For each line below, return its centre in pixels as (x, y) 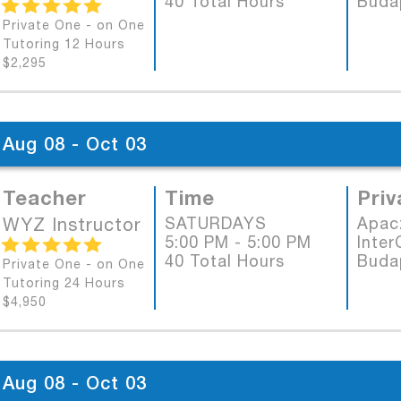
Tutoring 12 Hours (64, 44)
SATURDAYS (216, 223)
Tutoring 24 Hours (64, 283)
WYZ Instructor (72, 224)
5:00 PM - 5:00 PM (238, 242)
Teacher (45, 198)
